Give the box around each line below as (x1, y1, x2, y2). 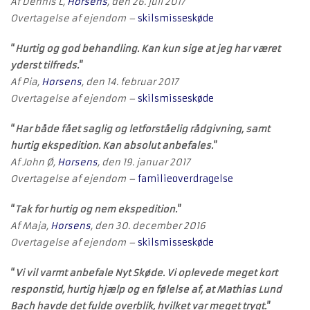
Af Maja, (10, 220, 51, 232)
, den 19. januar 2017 (98, 156, 190, 168)
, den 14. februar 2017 (82, 76, 179, 88)
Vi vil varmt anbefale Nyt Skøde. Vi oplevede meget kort (15, 267, 277, 279)
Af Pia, (10, 76, 42, 88)
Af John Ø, (10, 156, 57, 168)
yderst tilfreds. (10, 60, 79, 71)
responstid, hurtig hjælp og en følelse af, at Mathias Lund (10, 284, 282, 295)
